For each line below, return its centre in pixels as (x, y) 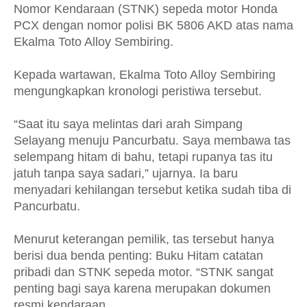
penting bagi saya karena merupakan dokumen (142, 288)
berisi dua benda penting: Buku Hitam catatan (138, 256)
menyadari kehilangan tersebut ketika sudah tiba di (152, 190)
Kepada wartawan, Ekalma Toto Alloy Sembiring (145, 75)
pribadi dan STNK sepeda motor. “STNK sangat (144, 272)
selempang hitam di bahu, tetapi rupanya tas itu (143, 157)
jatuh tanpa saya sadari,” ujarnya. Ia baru (126, 173)
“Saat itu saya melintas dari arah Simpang (128, 124)
